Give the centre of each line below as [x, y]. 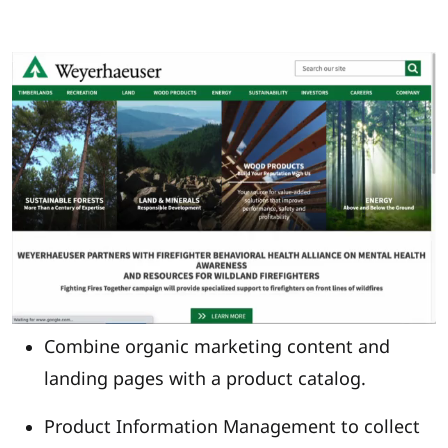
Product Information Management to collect [232, 426]
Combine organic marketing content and [217, 346]
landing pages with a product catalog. [205, 378]
